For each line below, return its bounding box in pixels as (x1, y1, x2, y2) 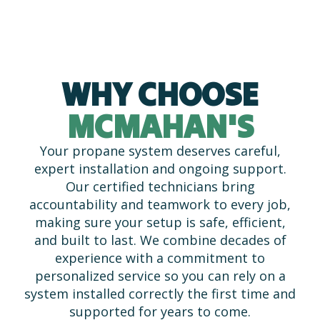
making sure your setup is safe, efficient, (34, 213, 286, 231)
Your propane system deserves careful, (39, 141, 281, 159)
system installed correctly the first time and (24, 284, 296, 302)
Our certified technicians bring (65, 177, 255, 195)
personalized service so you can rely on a (34, 266, 286, 284)
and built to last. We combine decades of (34, 231, 286, 249)
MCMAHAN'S (66, 105, 254, 146)
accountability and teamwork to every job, (29, 195, 291, 213)
